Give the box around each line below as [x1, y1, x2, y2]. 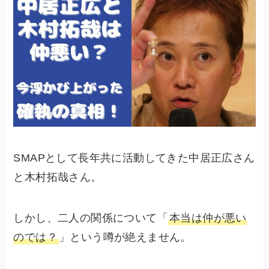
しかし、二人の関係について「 [13, 212, 169, 225]
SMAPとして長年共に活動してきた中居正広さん [13, 152, 255, 165]
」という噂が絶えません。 [59, 231, 192, 244]
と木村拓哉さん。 [13, 171, 102, 184]
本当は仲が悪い [169, 212, 247, 225]
